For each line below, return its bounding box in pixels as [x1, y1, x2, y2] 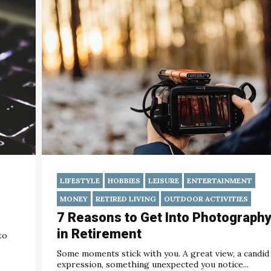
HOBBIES [108, 176, 140, 186]
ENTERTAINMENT [187, 176, 252, 186]
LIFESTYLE [60, 176, 100, 186]
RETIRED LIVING [96, 194, 156, 204]
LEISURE [148, 176, 179, 186]
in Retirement [57, 226, 142, 242]
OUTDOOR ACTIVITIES [164, 194, 248, 204]
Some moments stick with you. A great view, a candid [57, 248, 269, 260]
